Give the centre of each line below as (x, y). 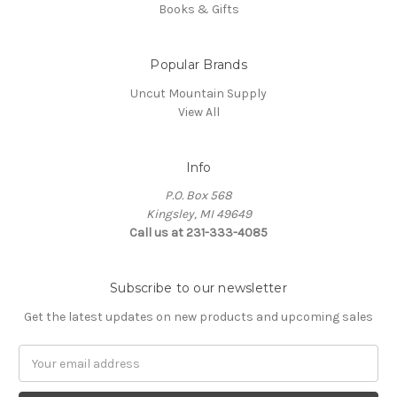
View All (198, 112)
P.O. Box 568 (198, 196)
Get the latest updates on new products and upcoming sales (198, 317)
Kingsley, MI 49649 (198, 214)
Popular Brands (198, 64)
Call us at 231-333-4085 (198, 233)
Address (42, 373)
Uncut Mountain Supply (198, 93)
